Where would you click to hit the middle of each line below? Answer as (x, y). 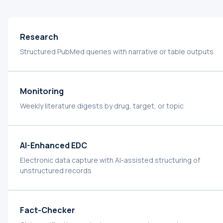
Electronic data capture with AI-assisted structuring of (110, 160)
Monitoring (42, 91)
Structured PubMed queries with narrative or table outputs (117, 51)
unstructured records (56, 170)
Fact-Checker (48, 210)
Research (39, 37)
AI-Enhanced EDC (54, 145)
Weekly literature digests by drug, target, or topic (102, 106)
